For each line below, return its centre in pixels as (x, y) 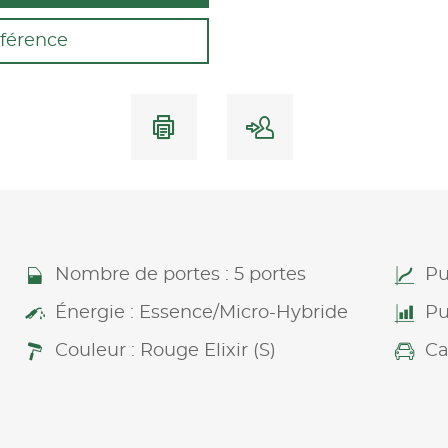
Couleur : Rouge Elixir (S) (165, 350)
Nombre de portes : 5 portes (180, 274)
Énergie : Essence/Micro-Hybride (201, 312)
